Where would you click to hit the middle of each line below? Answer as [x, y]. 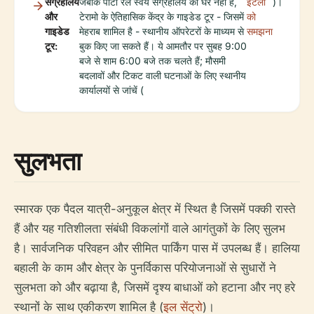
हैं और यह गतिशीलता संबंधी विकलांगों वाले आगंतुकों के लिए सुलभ [150, 228]
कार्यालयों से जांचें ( [111, 90]
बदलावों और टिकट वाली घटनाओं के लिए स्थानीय [163, 75]
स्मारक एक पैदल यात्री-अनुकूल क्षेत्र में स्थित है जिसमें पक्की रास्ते [155, 209]
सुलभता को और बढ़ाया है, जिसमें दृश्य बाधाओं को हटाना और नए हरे [155, 287]
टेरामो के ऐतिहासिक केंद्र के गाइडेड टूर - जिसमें [162, 16]
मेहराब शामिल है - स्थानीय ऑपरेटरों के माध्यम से [162, 31]
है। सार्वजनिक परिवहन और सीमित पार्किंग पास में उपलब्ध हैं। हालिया [157, 248]
